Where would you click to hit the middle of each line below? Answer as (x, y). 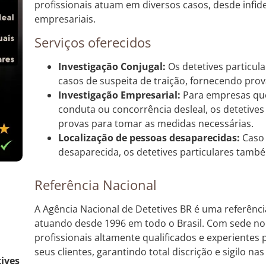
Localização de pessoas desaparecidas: (149, 138)
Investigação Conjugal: (112, 67)
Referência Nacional (95, 185)
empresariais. (65, 19)
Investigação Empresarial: (119, 95)
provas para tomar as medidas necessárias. (156, 124)
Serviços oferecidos (92, 42)
